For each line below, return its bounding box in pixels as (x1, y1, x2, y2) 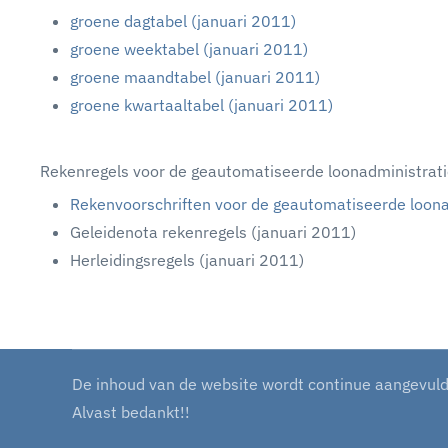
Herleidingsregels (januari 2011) (70, 250, 304, 270)
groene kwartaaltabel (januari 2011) (70, 95, 333, 115)
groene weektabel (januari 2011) (70, 39, 308, 59)
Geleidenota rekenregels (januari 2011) (70, 222, 356, 242)
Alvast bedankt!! (72, 402, 190, 422)
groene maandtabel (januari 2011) (70, 67, 320, 87)
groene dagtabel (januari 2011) (70, 11, 296, 31)
